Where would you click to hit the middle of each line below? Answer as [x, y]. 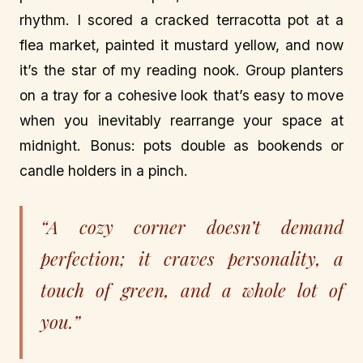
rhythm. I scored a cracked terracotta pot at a [181, 19]
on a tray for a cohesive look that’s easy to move [181, 95]
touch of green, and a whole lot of [192, 290]
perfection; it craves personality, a [192, 258]
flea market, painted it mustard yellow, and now [181, 45]
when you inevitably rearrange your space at [181, 120]
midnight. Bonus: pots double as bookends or [181, 145]
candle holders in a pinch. [104, 170]
